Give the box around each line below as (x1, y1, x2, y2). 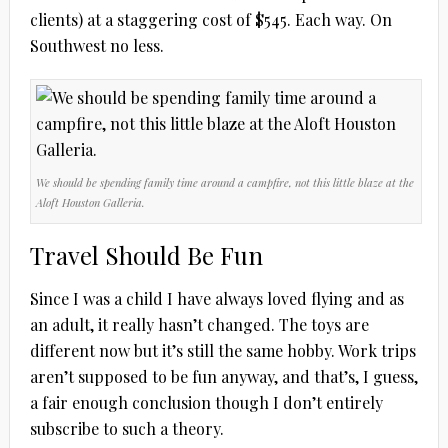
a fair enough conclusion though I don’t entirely (29, 391, 383, 413)
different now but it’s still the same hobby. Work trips (29, 339, 416, 361)
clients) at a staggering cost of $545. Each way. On (29, 8, 392, 30)
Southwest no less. (29, 34, 164, 56)
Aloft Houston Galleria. (35, 194, 145, 210)
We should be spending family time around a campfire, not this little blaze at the (35, 174, 414, 190)
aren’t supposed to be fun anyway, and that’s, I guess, (29, 365, 418, 387)
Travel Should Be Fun (29, 238, 263, 271)
